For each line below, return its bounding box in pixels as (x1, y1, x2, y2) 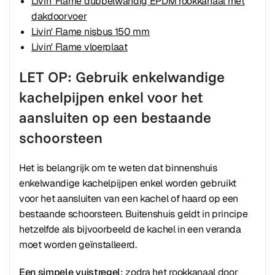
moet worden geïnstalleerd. (19, 238, 137, 251)
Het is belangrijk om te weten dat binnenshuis (19, 161, 217, 174)
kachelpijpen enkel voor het (19, 88, 203, 106)
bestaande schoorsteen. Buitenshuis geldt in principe (19, 207, 248, 220)
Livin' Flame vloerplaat (31, 41, 128, 53)
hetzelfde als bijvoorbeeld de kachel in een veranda (19, 223, 241, 236)
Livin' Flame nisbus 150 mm (31, 25, 150, 38)
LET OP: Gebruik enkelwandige (19, 68, 225, 86)
